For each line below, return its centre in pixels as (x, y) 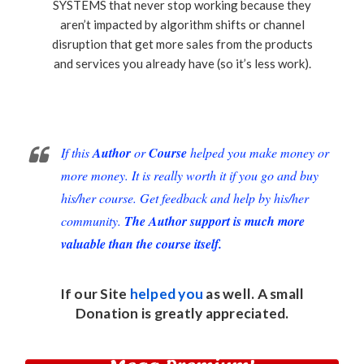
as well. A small (254, 294)
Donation (107, 314)
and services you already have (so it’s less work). (182, 63)
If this (77, 153)
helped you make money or (258, 153)
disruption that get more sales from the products (182, 43)
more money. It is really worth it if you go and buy (190, 175)
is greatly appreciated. (214, 314)
